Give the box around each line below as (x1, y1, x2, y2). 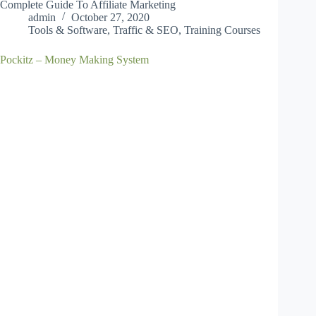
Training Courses (184, 23, 260, 36)
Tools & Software (28, 23, 107, 36)
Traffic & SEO (113, 23, 178, 36)
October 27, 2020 (71, 11, 150, 23)
